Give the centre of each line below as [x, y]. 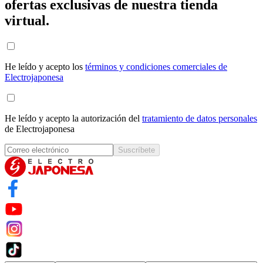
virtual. [27, 21]
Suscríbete [136, 150]
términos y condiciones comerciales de [156, 67]
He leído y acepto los [45, 67]
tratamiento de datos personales [200, 119]
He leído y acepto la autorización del [73, 119]
